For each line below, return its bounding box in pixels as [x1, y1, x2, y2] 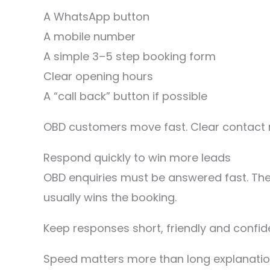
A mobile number [43, 29, 136, 44]
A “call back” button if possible [43, 89, 207, 104]
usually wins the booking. [43, 190, 177, 205]
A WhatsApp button [43, 9, 149, 24]
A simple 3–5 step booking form [43, 49, 216, 64]
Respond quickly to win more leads [43, 150, 231, 165]
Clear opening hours [43, 69, 153, 84]
